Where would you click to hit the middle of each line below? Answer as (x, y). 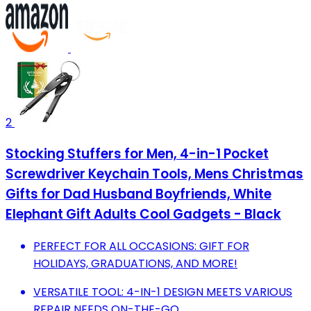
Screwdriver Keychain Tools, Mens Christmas (154, 174)
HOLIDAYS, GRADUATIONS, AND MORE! (135, 264)
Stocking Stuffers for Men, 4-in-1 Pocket (137, 154)
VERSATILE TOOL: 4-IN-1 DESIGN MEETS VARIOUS (163, 292)
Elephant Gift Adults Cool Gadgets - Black (143, 215)
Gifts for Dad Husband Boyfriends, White (138, 194)
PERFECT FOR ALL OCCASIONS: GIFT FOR (141, 246)
